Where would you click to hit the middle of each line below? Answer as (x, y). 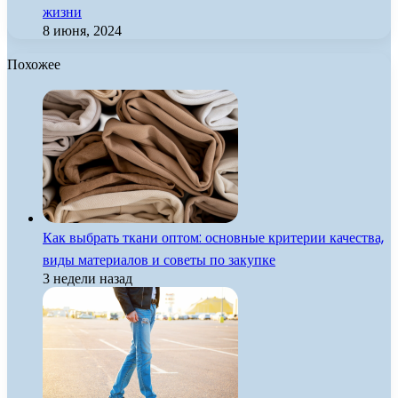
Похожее (34, 65)
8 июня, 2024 (82, 31)
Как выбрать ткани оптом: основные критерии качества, (213, 238)
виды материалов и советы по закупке (159, 260)
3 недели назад (88, 279)
